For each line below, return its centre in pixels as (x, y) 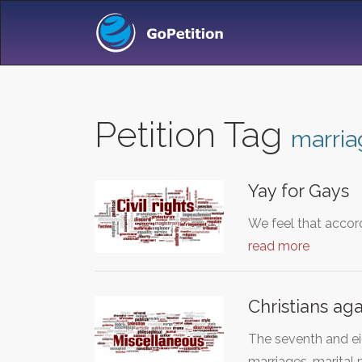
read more (279, 246)
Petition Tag (193, 135)
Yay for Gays (299, 191)
